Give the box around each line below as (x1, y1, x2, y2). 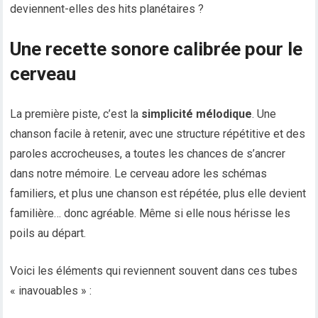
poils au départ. (10, 226, 87, 241)
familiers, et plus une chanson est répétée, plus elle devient (10, 187, 307, 201)
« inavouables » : (10, 284, 92, 298)
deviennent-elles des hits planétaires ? (10, 2, 204, 16)
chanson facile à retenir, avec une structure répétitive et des (10, 127, 306, 141)
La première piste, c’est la (10, 107, 142, 121)
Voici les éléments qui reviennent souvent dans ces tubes (10, 264, 298, 278)
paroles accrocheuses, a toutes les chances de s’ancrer (10, 147, 286, 161)
